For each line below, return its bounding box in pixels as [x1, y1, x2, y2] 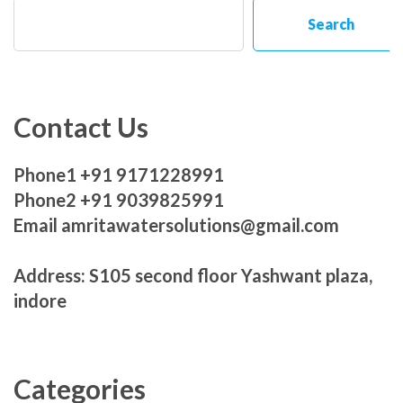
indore [13, 290, 67, 312]
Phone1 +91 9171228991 [13, 164, 224, 186]
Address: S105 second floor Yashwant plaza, [13, 264, 372, 287]
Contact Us [13, 111, 148, 144]
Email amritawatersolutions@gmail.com [13, 214, 339, 237]
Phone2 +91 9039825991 [13, 189, 224, 211]
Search [308, 15, 354, 33]
